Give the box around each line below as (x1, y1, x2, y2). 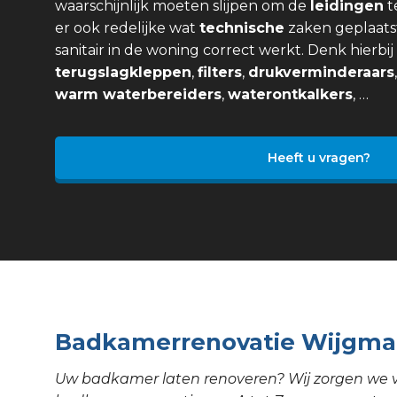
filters (198, 64, 242, 82)
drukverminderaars (248, 64, 394, 82)
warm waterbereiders (55, 86, 222, 104)
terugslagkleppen (55, 64, 191, 82)
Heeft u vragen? (267, 150, 370, 167)
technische (199, 19, 284, 37)
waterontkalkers (228, 86, 353, 104)
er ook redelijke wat (55, 19, 199, 37)
